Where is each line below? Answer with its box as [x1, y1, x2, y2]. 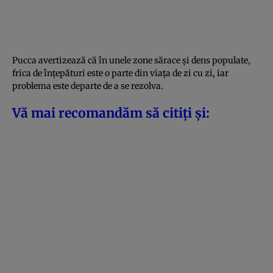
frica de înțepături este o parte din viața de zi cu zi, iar [12, 67, 229, 79]
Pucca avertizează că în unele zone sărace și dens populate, [12, 54, 250, 66]
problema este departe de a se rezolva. [12, 80, 163, 91]
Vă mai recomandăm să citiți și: [12, 104, 210, 121]
